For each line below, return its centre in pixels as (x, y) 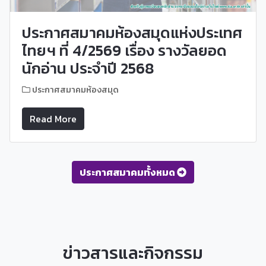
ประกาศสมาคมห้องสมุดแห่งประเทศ (132, 32)
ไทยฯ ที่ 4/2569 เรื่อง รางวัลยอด (124, 50)
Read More (53, 118)
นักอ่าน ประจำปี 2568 (88, 68)
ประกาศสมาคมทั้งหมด (127, 172)
